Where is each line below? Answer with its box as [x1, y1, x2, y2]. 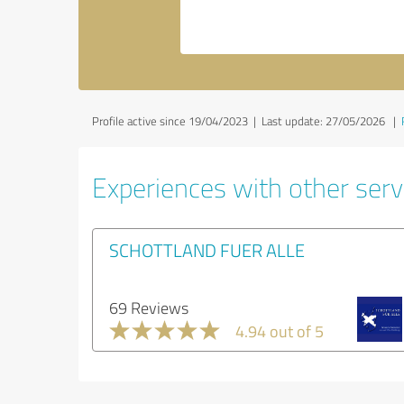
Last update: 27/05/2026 [262, 112, 385, 129]
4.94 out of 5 [235, 319, 324, 342]
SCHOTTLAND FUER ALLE [109, 236, 305, 262]
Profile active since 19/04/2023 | [92, 112, 262, 129]
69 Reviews [109, 296, 188, 318]
